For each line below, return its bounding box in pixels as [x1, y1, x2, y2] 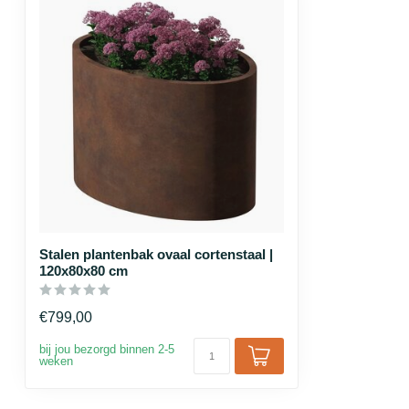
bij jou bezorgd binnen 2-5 [39, 342, 174, 356]
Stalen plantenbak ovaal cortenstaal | [39, 246, 273, 262]
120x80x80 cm [39, 262, 128, 278]
